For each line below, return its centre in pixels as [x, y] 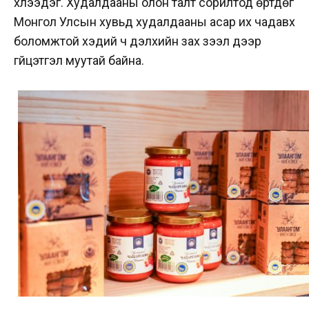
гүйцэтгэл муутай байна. [79, 61]
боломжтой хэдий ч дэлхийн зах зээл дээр [138, 41]
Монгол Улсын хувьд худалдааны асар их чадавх [154, 22]
